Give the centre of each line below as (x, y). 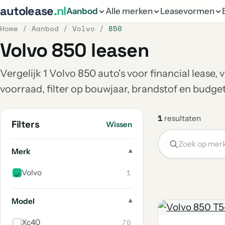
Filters (26, 124)
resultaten (182, 118)
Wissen (119, 124)
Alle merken (129, 11)
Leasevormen (187, 11)
